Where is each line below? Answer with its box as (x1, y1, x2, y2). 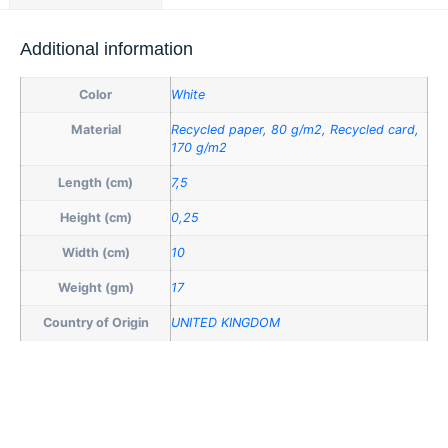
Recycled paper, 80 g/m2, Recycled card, (171, 122, 419, 138)
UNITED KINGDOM (171, 315, 280, 331)
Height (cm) (59, 210, 132, 226)
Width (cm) (61, 245, 130, 261)
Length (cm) (58, 175, 133, 191)
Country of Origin (42, 315, 149, 331)
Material (70, 122, 121, 138)
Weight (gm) (57, 280, 134, 296)
